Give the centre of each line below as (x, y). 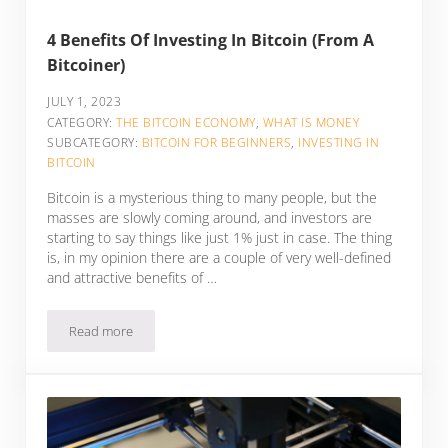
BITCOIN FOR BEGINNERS (216, 142)
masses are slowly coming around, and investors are (210, 218)
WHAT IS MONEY (311, 122)
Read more (101, 331)
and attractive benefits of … (132, 278)
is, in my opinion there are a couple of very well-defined (219, 258)
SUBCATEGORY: (94, 142)
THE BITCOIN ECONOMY (186, 122)
